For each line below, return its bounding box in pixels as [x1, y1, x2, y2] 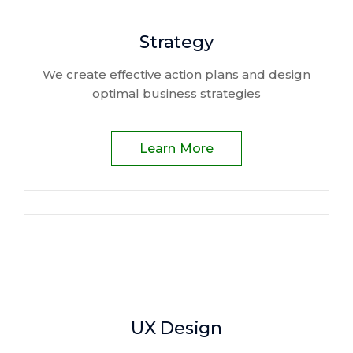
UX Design [130, 318, 223, 339]
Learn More [139, 141, 214, 156]
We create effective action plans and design [43, 67, 310, 82]
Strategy [139, 32, 214, 53]
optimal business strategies [92, 86, 261, 101]
